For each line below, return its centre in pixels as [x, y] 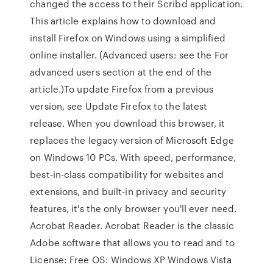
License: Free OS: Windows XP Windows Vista [131, 260]
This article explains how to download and [123, 21]
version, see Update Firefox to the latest [119, 106]
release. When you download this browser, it [128, 123]
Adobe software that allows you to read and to [132, 243]
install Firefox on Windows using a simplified [128, 38]
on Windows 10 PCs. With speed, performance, [133, 157]
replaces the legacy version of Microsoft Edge [132, 140]
